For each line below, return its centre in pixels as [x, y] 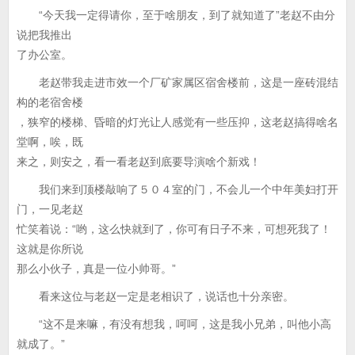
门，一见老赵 [50, 209]
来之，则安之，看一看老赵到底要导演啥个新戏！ [139, 162]
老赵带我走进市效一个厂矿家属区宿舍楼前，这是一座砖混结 [177, 82]
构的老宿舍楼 [50, 102]
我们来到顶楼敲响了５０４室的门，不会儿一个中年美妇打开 [177, 189]
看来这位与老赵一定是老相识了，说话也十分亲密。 [155, 296]
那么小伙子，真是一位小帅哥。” [96, 269]
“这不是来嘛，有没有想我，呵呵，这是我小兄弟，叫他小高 [174, 324]
